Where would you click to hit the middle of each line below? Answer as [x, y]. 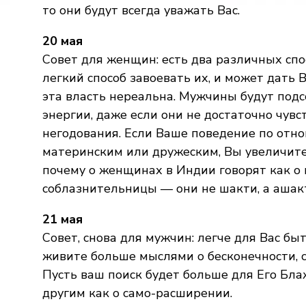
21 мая [62, 219]
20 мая [62, 41]
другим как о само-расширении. [137, 293]
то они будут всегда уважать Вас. [141, 10]
